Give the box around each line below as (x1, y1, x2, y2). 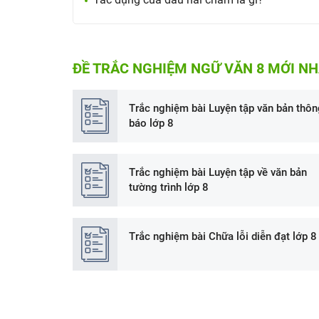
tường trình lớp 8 (129, 180, 209, 194)
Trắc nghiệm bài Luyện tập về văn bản (129, 165, 307, 179)
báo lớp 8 (129, 117, 174, 130)
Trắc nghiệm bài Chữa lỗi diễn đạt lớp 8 (129, 229, 317, 243)
